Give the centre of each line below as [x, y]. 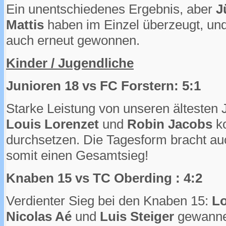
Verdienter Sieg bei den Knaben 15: [107, 201]
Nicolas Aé [39, 217]
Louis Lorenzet [52, 124]
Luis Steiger [137, 217]
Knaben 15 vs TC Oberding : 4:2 [104, 178]
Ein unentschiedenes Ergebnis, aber [111, 9]
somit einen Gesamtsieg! [77, 156]
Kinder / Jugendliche [70, 63]
